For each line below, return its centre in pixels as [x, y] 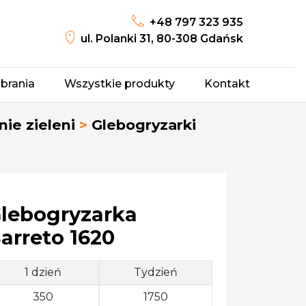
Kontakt [227, 84]
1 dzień [43, 272]
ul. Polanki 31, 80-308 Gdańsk [162, 39]
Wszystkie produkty [119, 84]
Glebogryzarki [143, 125]
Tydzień [156, 272]
